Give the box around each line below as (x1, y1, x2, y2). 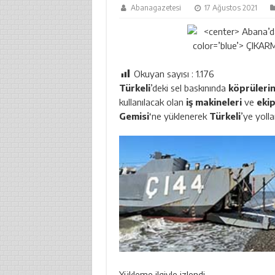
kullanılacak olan (118, 96, 186, 107)
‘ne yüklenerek (149, 110, 209, 122)
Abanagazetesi (131, 2, 182, 12)
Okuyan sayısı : (133, 68, 196, 79)
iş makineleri (185, 96, 242, 107)
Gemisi (118, 110, 149, 122)
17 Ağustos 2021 (204, 2, 258, 12)
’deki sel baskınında (150, 82, 228, 93)
